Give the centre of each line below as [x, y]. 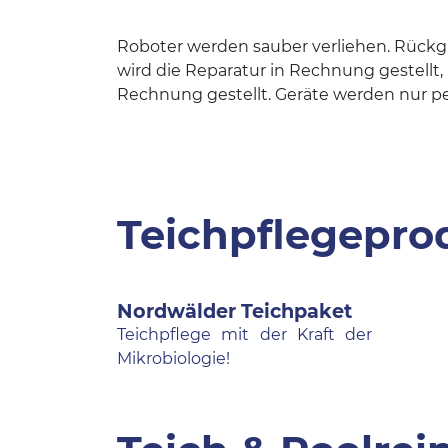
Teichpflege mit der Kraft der [244, 335]
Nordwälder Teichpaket [234, 311]
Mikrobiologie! [173, 359]
